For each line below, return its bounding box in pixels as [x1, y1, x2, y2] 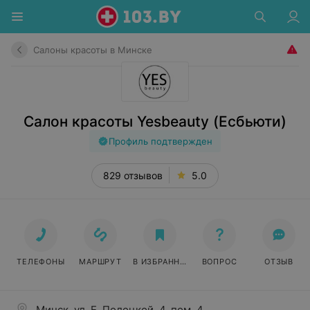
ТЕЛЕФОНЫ [17, 257, 65, 266]
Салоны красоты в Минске [33, 44, 152, 55]
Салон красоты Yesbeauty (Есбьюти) [24, 113, 286, 130]
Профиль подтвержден [109, 136, 212, 147]
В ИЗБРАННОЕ [133, 257, 192, 266]
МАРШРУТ [79, 257, 122, 266]
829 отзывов [103, 170, 163, 181]
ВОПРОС [201, 257, 237, 266]
